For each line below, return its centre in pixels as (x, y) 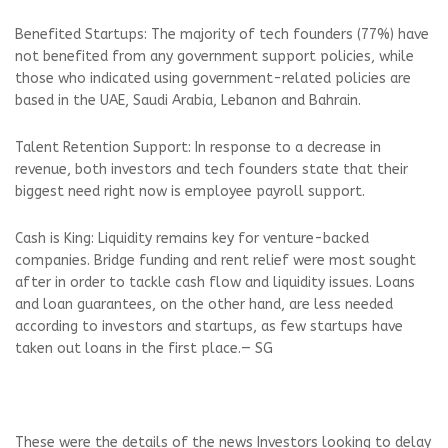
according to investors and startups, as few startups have (209, 326)
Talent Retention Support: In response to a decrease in (198, 147)
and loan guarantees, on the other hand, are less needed (204, 304)
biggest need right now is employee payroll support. (190, 191)
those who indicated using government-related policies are (213, 78)
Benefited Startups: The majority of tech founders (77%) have (222, 34)
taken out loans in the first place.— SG (144, 348)
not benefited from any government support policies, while (214, 56)
